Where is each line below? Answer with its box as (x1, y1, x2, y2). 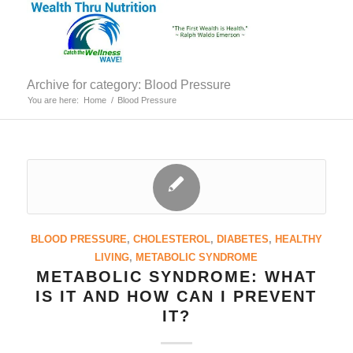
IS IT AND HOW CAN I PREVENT (35, 288, 318, 305)
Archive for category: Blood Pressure (26, 78, 231, 91)
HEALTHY (274, 234, 322, 245)
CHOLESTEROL (132, 234, 210, 245)
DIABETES (216, 234, 269, 245)
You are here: (27, 95, 79, 105)
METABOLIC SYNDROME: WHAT (35, 268, 317, 285)
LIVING (95, 252, 130, 263)
